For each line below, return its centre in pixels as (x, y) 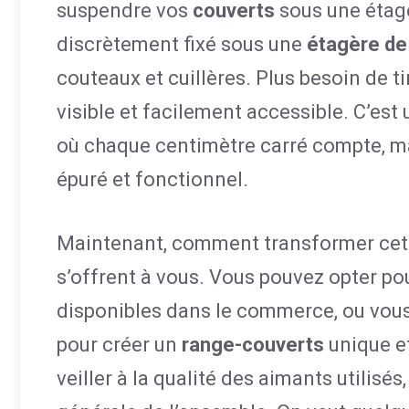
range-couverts (253, 345)
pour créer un (119, 345)
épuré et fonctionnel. (152, 179)
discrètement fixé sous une (182, 44)
